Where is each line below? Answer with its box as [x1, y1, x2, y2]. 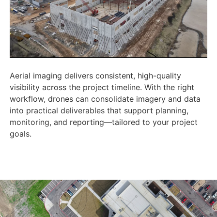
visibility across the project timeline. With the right [10, 82, 194, 93]
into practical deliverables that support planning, [10, 106, 188, 116]
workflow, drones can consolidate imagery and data [10, 94, 201, 104]
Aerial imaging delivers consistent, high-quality [10, 71, 181, 81]
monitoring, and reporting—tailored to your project [10, 117, 198, 127]
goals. [10, 129, 31, 139]
